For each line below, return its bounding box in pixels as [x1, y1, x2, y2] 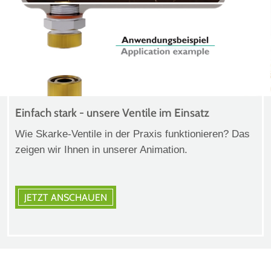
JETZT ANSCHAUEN [24, 191, 107, 203]
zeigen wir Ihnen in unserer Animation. [15, 143, 188, 155]
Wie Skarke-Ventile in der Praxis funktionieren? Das [15, 128, 250, 140]
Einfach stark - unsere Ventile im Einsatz [15, 105, 209, 120]
